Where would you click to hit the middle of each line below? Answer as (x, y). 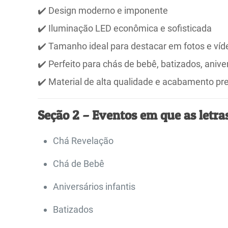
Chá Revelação (83, 141)
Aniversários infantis (94, 187)
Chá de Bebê (79, 164)
